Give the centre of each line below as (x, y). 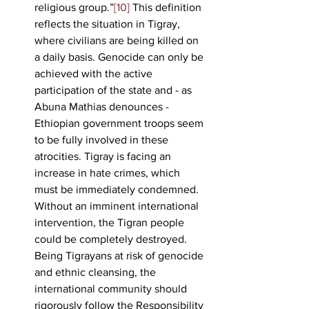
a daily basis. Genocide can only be (120, 57)
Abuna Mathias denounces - (103, 106)
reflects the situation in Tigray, (109, 23)
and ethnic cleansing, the (97, 272)
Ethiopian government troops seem (120, 123)
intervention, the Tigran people (111, 222)
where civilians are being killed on (118, 40)
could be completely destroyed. (112, 239)
